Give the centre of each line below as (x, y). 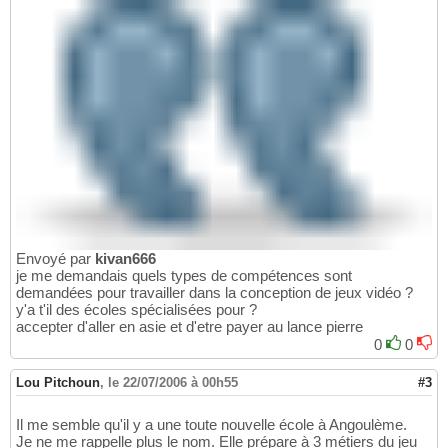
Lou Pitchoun (58, 382)
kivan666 (125, 258)
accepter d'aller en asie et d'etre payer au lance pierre (189, 326)
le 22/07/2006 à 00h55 (173, 382)
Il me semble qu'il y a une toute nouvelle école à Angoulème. (211, 424)
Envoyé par (55, 258)
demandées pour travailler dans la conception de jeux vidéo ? (214, 292)
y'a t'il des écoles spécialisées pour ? (136, 309)
